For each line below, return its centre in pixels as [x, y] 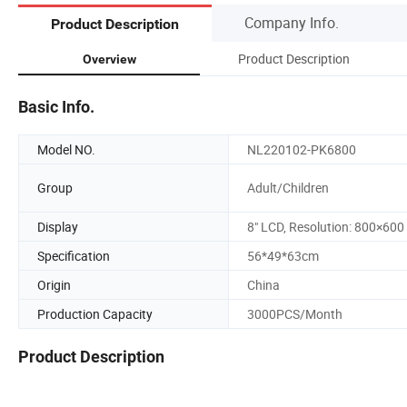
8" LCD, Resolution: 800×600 [326, 226]
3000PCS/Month [295, 313]
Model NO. [66, 149]
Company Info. [292, 22]
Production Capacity [95, 313]
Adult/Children [288, 188]
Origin [54, 284]
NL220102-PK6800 [302, 149]
